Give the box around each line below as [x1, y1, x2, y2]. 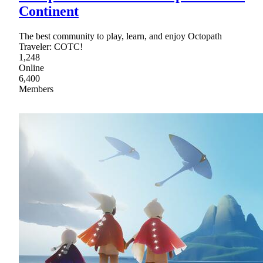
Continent [19, 3, 79, 19]
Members [19, 83, 53, 94]
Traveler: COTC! [19, 41, 83, 52]
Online [19, 62, 44, 73]
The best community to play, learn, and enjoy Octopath [19, 31, 222, 41]
